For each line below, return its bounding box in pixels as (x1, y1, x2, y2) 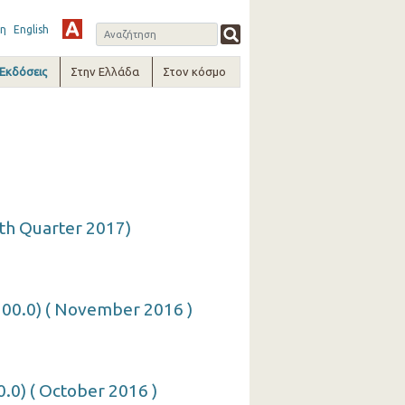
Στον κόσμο (163, 65, 227, 78)
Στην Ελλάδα (71, 65, 140, 78)
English (13, 24, 49, 35)
